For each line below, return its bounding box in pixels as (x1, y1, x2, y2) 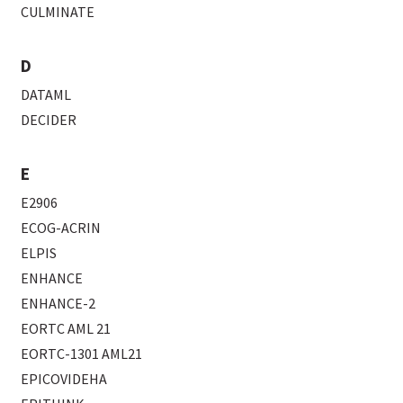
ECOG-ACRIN (21, 218, 102, 237)
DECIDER (21, 110, 77, 129)
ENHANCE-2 (21, 293, 96, 312)
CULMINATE (21, 2, 95, 21)
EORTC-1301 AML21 (21, 344, 143, 363)
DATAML (21, 85, 72, 103)
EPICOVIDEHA (21, 369, 108, 388)
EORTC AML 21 (21, 318, 112, 337)
